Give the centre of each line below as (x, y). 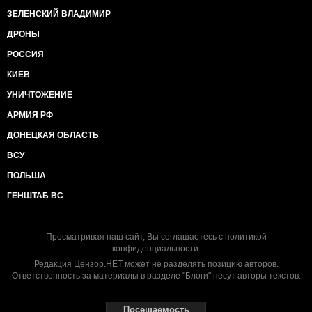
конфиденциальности (155, 248)
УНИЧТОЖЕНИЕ (40, 94)
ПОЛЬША (26, 175)
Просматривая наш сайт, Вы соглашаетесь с (135, 236)
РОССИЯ (25, 54)
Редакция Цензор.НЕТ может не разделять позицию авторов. (156, 264)
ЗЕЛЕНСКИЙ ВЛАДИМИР (59, 14)
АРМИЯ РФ (30, 115)
